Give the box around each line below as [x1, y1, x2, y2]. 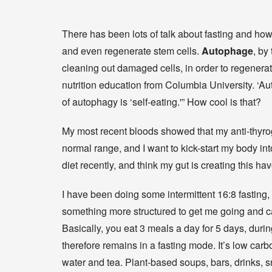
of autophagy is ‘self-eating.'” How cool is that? [62, 94, 261, 109]
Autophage [202, 43, 253, 58]
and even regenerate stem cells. [62, 43, 202, 58]
